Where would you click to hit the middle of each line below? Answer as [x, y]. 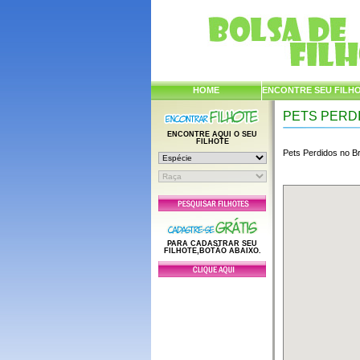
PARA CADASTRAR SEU [213, 243]
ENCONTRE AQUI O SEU [213, 134]
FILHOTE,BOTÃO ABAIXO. [212, 251]
